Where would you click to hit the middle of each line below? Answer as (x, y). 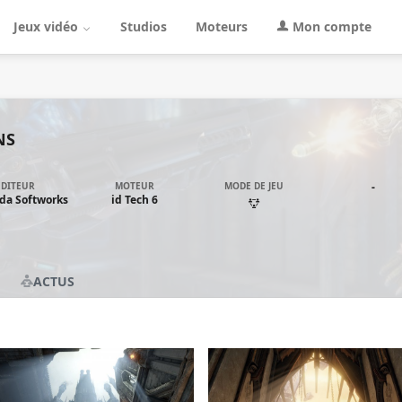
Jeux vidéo (48, 26)
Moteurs (222, 26)
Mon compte (330, 26)
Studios (144, 26)
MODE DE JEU (254, 186)
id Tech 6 (134, 200)
